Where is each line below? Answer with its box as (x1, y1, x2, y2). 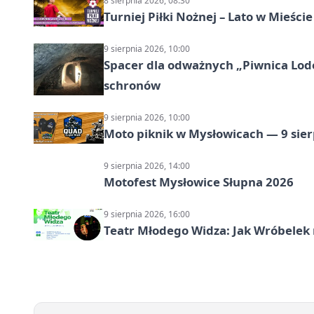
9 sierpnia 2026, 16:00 (104, 207, 190, 220)
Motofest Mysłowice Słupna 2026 (104, 173, 294, 190)
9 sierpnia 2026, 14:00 (104, 159, 190, 172)
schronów (104, 76, 161, 93)
